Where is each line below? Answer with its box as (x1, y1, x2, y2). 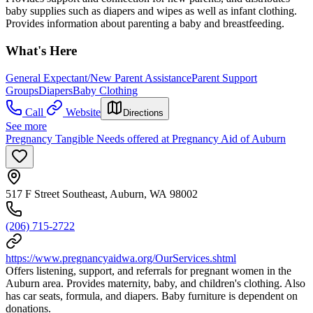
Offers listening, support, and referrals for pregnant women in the (6, 264, 291, 277)
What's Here (6, 43, 77, 59)
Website (66, 105, 101, 118)
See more (6, 119, 47, 132)
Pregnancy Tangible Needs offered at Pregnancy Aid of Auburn (6, 132, 286, 145)
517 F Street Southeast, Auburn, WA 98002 (6, 187, 198, 200)
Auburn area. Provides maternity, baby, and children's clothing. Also (6, 277, 305, 289)
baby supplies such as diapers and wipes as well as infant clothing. (6, 5, 297, 17)
